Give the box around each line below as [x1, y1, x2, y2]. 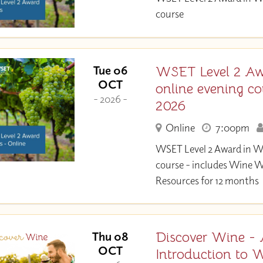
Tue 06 [93, 63, 128, 78]
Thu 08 [92, 228, 129, 244]
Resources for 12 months [155, 173, 259, 187]
